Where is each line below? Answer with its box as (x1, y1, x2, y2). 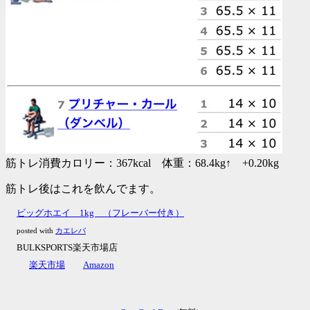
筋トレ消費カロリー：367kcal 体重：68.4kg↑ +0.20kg (6, 157, 279, 170)
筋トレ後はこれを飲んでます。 (6, 183, 161, 195)
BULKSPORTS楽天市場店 (17, 242, 118, 253)
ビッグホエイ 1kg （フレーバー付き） (17, 208, 184, 219)
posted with (17, 227, 55, 235)
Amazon (83, 259, 114, 271)
